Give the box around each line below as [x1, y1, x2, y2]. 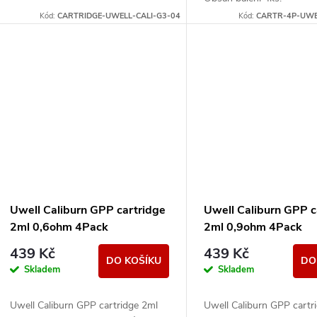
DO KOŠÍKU [106, 254, 162, 268]
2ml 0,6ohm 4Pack [10, 219, 108, 236]
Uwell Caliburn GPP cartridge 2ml [10, 299, 158, 313]
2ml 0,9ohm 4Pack [204, 219, 303, 236]
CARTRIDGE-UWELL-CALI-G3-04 [57, 11, 181, 22]
